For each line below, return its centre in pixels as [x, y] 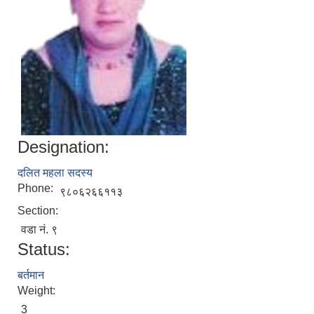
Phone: [37, 188]
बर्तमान [31, 275]
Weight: [38, 291]
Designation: [63, 147]
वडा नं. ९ [39, 230]
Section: [39, 211]
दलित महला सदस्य [55, 173]
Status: [44, 249]
